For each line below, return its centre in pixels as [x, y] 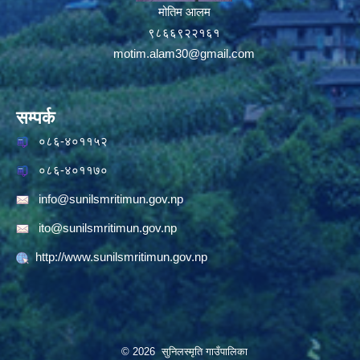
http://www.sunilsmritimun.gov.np [121, 256]
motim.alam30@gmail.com [184, 53]
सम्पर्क [35, 117]
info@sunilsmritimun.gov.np [111, 198]
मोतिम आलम [184, 11]
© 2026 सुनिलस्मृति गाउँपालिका [184, 351]
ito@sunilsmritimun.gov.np [108, 227]
